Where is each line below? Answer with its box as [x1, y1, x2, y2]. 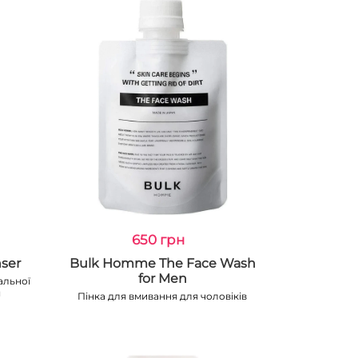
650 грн [132, 232, 185, 248]
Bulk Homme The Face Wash [69, 256, 256, 271]
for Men [137, 271, 187, 286]
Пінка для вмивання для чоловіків [78, 290, 248, 302]
